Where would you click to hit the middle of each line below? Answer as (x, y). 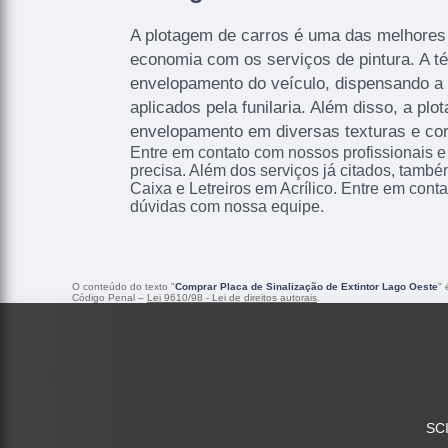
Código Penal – (109, 298)
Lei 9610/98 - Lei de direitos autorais (232, 298)
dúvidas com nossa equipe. (227, 206)
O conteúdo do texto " (123, 287)
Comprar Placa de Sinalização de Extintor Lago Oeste (306, 287)
